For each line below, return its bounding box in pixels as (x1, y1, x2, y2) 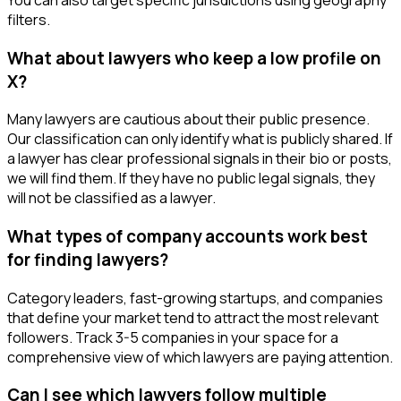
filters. (7, 9, 50, 30)
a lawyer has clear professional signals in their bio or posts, (7, 149, 392, 169)
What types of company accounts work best (7, 225, 368, 248)
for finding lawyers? (7, 248, 168, 271)
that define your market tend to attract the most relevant (7, 307, 379, 328)
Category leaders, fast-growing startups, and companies (7, 287, 383, 308)
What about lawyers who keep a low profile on (7, 46, 381, 70)
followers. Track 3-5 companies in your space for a (7, 327, 338, 347)
